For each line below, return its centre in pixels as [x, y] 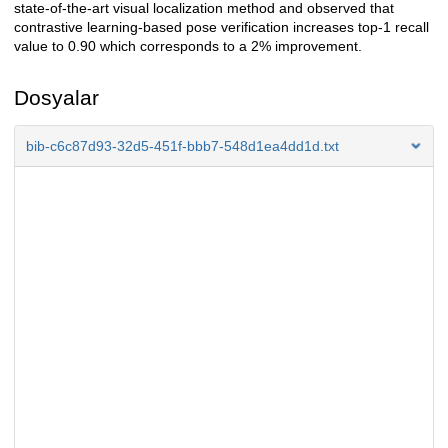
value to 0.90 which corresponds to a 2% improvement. [188, 46]
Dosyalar [56, 98]
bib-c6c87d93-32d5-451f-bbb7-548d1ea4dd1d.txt [182, 146]
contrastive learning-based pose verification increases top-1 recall [221, 27]
